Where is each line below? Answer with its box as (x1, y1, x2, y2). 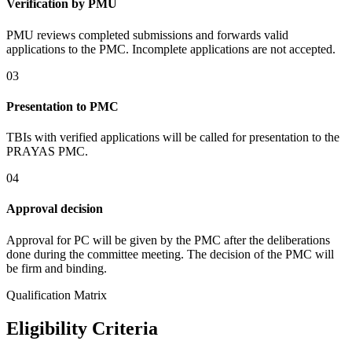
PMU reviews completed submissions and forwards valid (6, 27, 288, 42)
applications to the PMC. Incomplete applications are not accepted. (6, 42, 335, 56)
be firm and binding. (6, 261, 107, 275)
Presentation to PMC (6, 99, 119, 113)
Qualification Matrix (6, 288, 107, 302)
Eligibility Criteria (6, 317, 158, 339)
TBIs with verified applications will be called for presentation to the (6, 130, 339, 145)
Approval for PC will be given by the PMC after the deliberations (6, 233, 330, 247)
